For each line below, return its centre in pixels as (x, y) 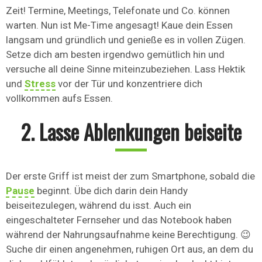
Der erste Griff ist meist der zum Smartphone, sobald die (130, 176)
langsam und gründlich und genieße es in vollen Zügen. (126, 40)
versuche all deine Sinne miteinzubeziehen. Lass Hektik (125, 69)
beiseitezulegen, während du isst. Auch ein (99, 206)
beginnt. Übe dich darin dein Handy (111, 191)
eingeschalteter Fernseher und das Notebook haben (119, 220)
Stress (40, 84)
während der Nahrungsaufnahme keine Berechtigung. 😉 (128, 235)
